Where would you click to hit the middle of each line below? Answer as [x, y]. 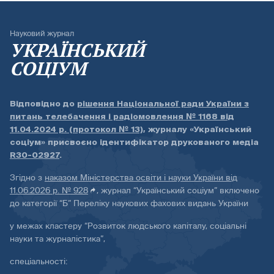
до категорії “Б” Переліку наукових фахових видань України [129, 203]
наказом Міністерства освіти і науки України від [141, 178]
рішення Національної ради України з [163, 104]
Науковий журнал [42, 34]
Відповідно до [43, 104]
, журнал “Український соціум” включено [178, 191]
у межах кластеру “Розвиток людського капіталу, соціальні [128, 226]
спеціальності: [39, 261]
